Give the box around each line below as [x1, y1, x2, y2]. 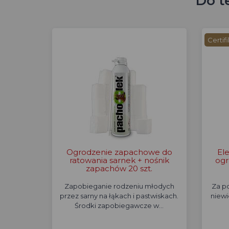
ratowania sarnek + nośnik [69, 155, 169, 165]
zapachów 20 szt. [86, 164, 153, 173]
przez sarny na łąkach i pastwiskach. [60, 192, 179, 200]
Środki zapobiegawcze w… [75, 201, 164, 210]
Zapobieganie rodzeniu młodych [64, 182, 174, 190]
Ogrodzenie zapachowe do [66, 147, 172, 157]
